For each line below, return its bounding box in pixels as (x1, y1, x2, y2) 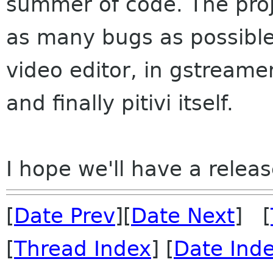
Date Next (131, 204, 235, 228)
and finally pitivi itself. (6, 91, 233, 115)
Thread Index (14, 236, 151, 261)
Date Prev (14, 204, 115, 228)
